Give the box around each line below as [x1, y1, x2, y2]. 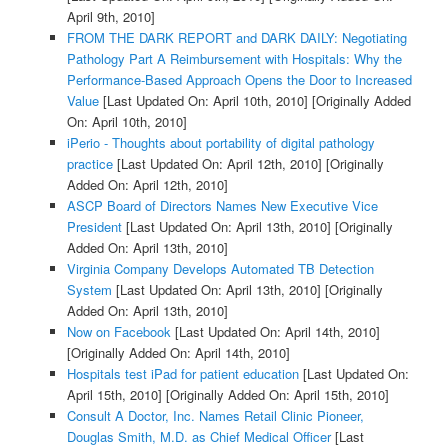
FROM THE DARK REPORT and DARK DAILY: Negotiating [66, 27, 407, 47]
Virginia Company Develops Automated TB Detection [66, 258, 374, 278]
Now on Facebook [66, 321, 171, 341]
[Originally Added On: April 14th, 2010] [66, 342, 290, 362]
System [66, 279, 112, 299]
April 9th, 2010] [66, 6, 155, 26]
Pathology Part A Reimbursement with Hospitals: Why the [66, 48, 402, 68]
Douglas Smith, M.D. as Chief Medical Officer [66, 426, 331, 446]
